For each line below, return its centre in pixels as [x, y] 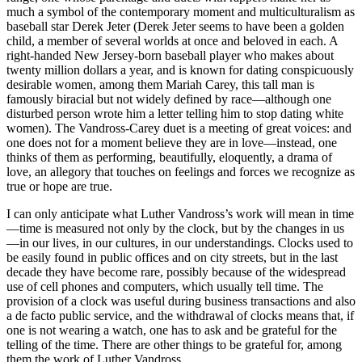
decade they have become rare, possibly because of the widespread [176, 271]
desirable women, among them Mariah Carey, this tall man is [160, 84]
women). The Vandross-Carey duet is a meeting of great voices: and [179, 128]
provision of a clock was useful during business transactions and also [181, 301]
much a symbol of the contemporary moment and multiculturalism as [181, 11]
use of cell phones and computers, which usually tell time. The [165, 286]
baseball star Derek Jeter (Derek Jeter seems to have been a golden [175, 26]
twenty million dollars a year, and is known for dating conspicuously [180, 69]
